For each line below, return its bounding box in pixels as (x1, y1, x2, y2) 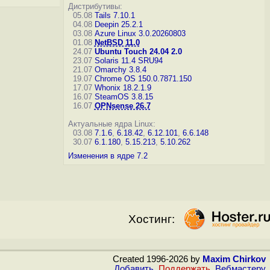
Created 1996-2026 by (113, 254, 202, 264)
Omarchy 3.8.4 (94, 65, 146, 74)
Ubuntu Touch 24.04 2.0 (94, 47, 182, 56)
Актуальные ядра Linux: (67, 119, 155, 128)
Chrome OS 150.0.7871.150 (94, 74, 192, 83)
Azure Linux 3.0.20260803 (94, 29, 186, 38)
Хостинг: (128, 213, 175, 225)
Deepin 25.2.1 (94, 20, 143, 29)
